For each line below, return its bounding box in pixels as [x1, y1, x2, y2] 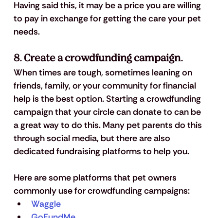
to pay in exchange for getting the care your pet [13, 13, 203, 25]
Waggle [31, 198, 61, 210]
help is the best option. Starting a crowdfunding [13, 93, 203, 105]
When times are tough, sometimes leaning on [13, 67, 194, 79]
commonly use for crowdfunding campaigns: [13, 185, 190, 197]
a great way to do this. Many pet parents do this [13, 119, 204, 131]
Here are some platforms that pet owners [13, 172, 179, 184]
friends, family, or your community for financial [13, 80, 198, 92]
